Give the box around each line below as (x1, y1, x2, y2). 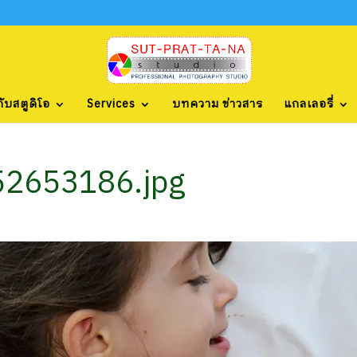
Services (86, 95, 135, 113)
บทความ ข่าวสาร (171, 95, 263, 113)
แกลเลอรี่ (283, 95, 334, 113)
